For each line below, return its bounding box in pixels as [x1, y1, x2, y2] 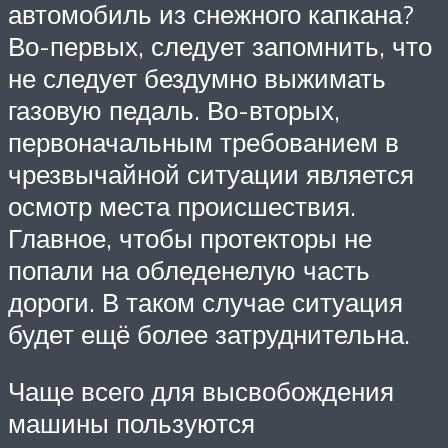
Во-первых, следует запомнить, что [8, 29, 432, 62]
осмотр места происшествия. [8, 189, 356, 222]
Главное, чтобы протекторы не [8, 221, 372, 254]
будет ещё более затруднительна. [8, 317, 410, 350]
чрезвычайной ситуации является [8, 157, 414, 190]
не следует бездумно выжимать [8, 61, 386, 94]
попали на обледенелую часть [8, 253, 370, 286]
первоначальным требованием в [8, 125, 399, 158]
